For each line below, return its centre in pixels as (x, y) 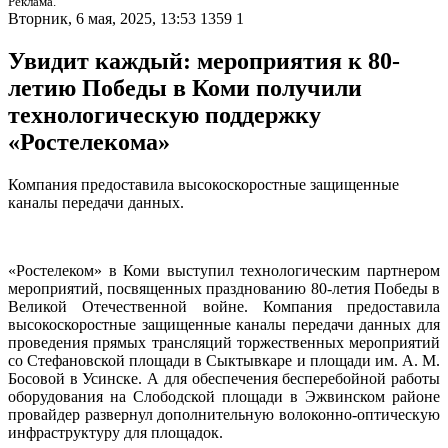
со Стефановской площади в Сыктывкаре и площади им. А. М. (224, 361)
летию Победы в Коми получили (185, 88)
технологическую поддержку (164, 115)
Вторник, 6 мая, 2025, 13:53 (102, 19)
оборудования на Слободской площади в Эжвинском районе (224, 397)
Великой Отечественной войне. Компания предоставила (224, 307)
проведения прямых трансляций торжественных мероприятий (224, 343)
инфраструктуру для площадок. (115, 433)
